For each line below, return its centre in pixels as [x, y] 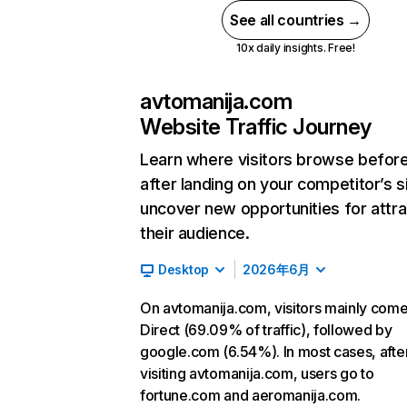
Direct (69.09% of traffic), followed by [266, 330]
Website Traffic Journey [256, 127]
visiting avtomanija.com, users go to [257, 373]
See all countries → [296, 20]
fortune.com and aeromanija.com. [251, 395]
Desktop [184, 269]
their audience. [195, 233]
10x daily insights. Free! [295, 48]
